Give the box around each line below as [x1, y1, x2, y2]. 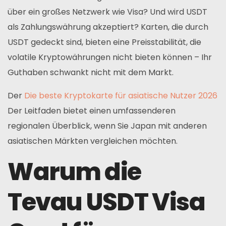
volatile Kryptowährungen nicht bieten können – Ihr [8, 51, 212, 63]
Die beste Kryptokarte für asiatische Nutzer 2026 [24, 90, 217, 101]
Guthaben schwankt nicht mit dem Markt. [8, 67, 174, 78]
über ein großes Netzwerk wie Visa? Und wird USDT [8, 6, 207, 18]
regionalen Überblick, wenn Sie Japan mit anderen [8, 120, 207, 132]
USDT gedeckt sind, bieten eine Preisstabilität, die [8, 36, 201, 48]
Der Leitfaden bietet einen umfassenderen [8, 105, 176, 117]
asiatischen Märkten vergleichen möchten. [8, 135, 178, 147]
